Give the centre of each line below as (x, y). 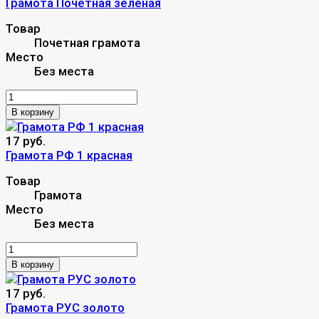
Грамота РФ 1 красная (69, 155)
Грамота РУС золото (65, 307)
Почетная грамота (87, 42)
